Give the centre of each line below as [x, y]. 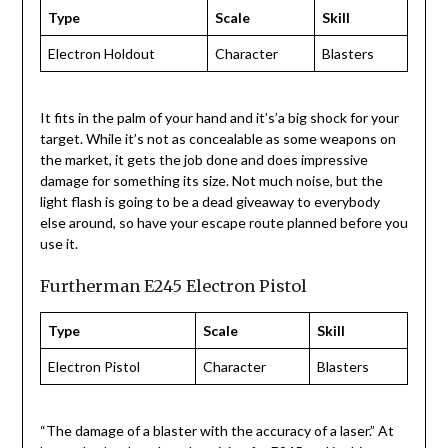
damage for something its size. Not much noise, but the [211, 181]
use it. [58, 244]
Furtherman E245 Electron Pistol [173, 286]
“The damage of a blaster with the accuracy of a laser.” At [216, 431]
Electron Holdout [101, 54]
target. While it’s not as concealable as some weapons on [217, 139]
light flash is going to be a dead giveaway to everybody [209, 202]
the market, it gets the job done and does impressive [203, 160]
